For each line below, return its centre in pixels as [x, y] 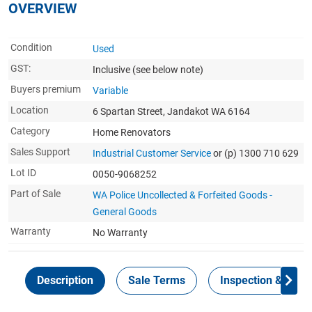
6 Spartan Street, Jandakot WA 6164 [171, 111]
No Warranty [120, 233]
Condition [31, 47]
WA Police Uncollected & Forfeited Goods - [182, 195]
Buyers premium [46, 89]
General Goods [125, 212]
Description [65, 280]
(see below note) [168, 70]
